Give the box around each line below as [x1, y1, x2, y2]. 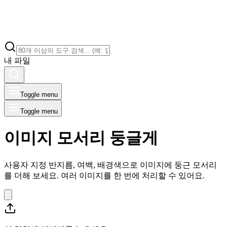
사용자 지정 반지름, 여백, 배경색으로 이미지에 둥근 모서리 [4, 161, 217, 170]
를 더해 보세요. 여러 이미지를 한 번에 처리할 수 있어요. [4, 171, 205, 180]
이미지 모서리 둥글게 [4, 128, 158, 147]
